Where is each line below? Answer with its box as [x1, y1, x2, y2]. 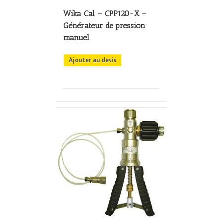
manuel [63, 33, 89, 43]
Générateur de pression [63, 21, 145, 31]
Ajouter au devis [68, 56, 116, 65]
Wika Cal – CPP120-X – [63, 9, 147, 19]
